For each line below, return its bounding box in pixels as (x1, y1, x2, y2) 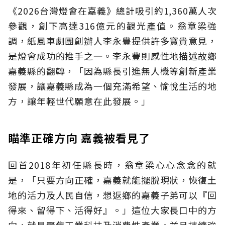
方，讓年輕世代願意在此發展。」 (8, 94, 151, 108)
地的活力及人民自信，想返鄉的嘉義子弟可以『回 (8, 188, 217, 202)
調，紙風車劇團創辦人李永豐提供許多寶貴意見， (8, 34, 217, 48)
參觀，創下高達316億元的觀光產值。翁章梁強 (8, 19, 217, 33)
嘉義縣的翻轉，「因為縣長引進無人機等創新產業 (8, 64, 217, 78)
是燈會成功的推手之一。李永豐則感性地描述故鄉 (8, 49, 217, 63)
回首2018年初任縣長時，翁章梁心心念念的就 (8, 158, 217, 172)
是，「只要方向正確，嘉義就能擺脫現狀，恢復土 (8, 173, 217, 187)
